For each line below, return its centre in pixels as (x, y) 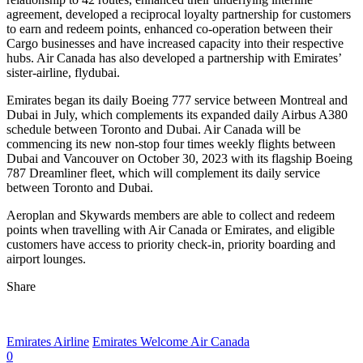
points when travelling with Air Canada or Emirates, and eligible (171, 229)
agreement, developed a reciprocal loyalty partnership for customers (179, 14)
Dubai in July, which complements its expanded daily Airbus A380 (177, 114)
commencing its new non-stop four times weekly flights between (171, 143)
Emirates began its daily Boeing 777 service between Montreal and (177, 100)
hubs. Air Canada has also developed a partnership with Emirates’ (174, 58)
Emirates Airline (48, 341)
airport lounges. (46, 258)
